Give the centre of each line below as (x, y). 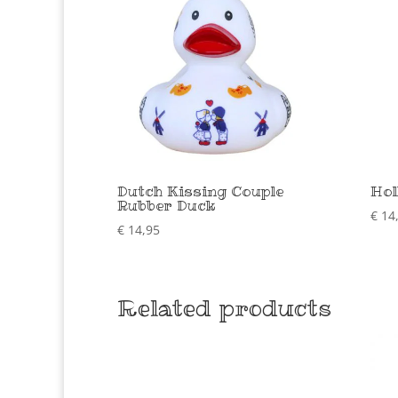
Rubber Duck (167, 206)
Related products (224, 308)
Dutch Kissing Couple (200, 191)
